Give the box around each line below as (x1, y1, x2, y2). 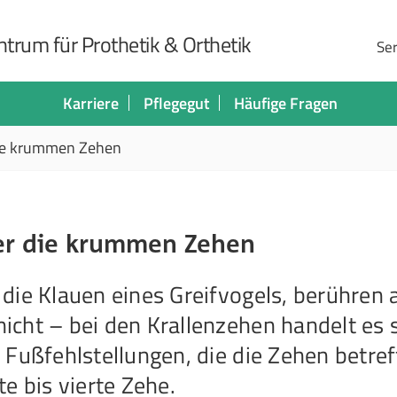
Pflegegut (143, 91, 209, 115)
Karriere (62, 91, 119, 115)
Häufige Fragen (233, 91, 338, 115)
